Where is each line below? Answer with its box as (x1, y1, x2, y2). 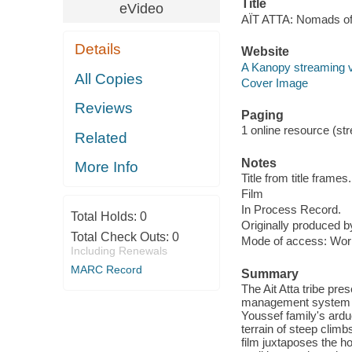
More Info (75, 159, 139, 176)
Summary (240, 266, 299, 280)
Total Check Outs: (70, 229, 172, 244)
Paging (240, 108, 284, 122)
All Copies (75, 70, 144, 87)
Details (75, 41, 122, 58)
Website (240, 45, 289, 59)
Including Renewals (70, 244, 167, 257)
